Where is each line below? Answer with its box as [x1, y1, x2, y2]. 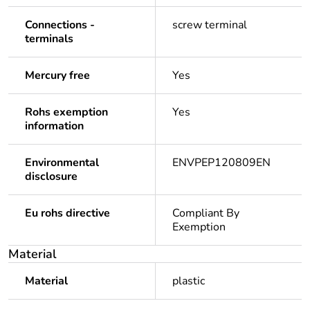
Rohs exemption [25, 104, 108, 120]
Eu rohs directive [25, 206, 110, 221]
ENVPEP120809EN [172, 155, 271, 171]
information [25, 118, 84, 134]
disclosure [25, 169, 77, 185]
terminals [25, 31, 73, 47]
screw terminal [172, 17, 247, 33]
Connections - [25, 17, 95, 33]
